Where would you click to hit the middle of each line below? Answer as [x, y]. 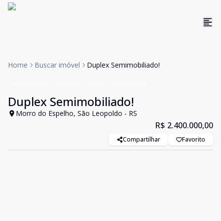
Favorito [194, 139]
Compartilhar [142, 139]
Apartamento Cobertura [46, 84]
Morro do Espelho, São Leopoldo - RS [76, 113]
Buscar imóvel [57, 65]
